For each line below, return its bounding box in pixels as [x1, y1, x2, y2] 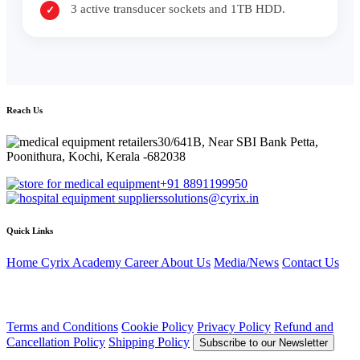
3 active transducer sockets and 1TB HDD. [71, 2, 285, 15]
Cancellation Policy [6, 334, 105, 349]
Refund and [274, 319, 333, 333]
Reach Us [6, 104, 43, 115]
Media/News [214, 255, 279, 269]
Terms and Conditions [6, 319, 118, 333]
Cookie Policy [121, 319, 194, 333]
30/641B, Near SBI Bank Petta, [157, 134, 318, 149]
